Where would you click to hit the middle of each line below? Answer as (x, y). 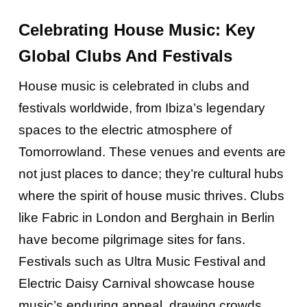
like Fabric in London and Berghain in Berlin (146, 217)
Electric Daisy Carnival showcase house (136, 283)
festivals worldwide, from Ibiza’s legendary (142, 108)
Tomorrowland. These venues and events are (152, 151)
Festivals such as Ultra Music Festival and (142, 261)
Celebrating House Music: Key (136, 29)
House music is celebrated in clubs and (134, 86)
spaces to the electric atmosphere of (125, 130)
